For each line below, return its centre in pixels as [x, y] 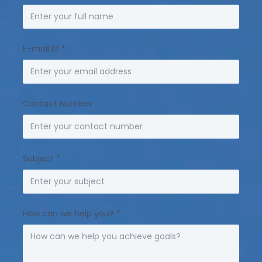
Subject [39, 158]
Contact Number [58, 103]
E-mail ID [42, 48]
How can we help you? [70, 213]
